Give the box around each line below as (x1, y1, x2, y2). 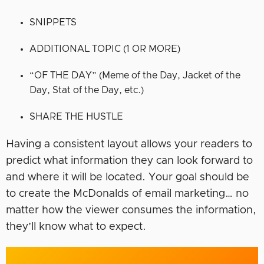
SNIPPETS (29, 18, 77, 28)
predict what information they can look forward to (6, 156, 253, 167)
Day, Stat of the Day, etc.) (29, 85, 144, 95)
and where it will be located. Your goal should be (6, 172, 249, 183)
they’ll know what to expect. (6, 222, 146, 233)
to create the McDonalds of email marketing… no (6, 189, 249, 200)
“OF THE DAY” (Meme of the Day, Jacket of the (29, 71, 240, 81)
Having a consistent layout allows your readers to (6, 139, 252, 150)
